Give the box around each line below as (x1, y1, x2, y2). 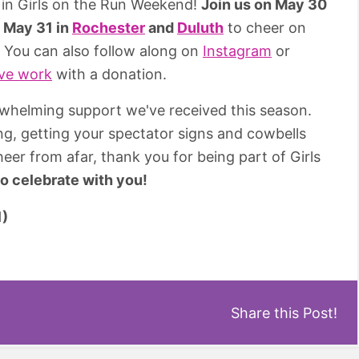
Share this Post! (231, 304, 337, 321)
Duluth (177, 18, 224, 36)
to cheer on (224, 18, 306, 36)
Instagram (203, 42, 272, 59)
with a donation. (52, 65, 167, 83)
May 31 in (3, 18, 69, 36)
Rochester (72, 18, 145, 36)
